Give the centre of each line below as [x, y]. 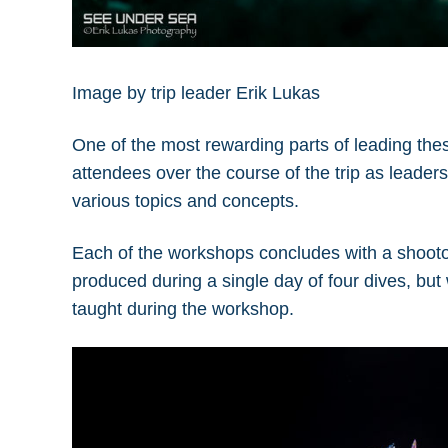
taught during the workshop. [183, 309]
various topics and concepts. [185, 201]
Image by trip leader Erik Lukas [196, 93]
